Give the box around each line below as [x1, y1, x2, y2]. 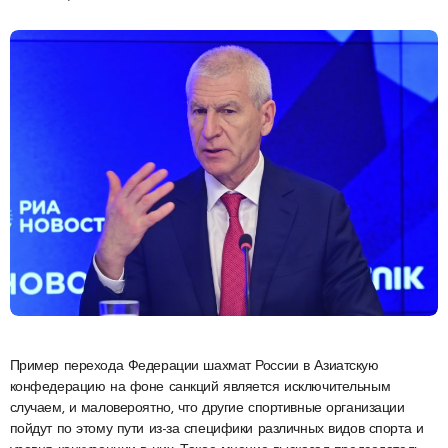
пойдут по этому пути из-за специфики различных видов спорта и [9, 421, 424, 437]
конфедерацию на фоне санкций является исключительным [9, 379, 391, 395]
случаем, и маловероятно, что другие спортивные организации [9, 400, 405, 416]
